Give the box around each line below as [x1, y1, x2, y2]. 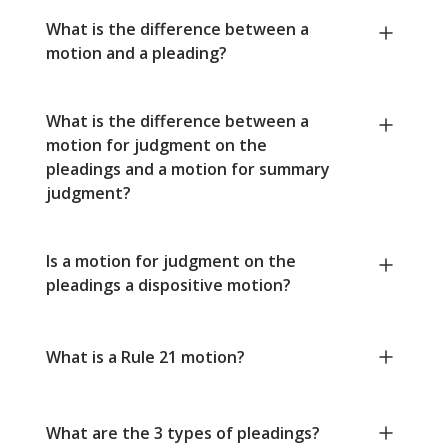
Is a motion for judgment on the [46, 250, 296, 273]
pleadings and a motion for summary [46, 158, 330, 181]
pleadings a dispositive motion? [46, 274, 291, 297]
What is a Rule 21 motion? [46, 346, 245, 369]
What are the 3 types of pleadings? [46, 422, 320, 445]
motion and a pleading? [46, 42, 227, 65]
